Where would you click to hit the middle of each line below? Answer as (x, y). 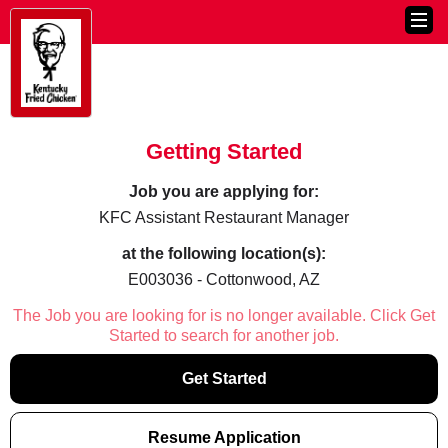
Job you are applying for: (224, 191)
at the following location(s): (224, 253)
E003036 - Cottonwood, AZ (224, 279)
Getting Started (224, 151)
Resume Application (224, 437)
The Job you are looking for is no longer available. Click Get (224, 315)
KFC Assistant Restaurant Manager (224, 217)
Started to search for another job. (224, 335)
